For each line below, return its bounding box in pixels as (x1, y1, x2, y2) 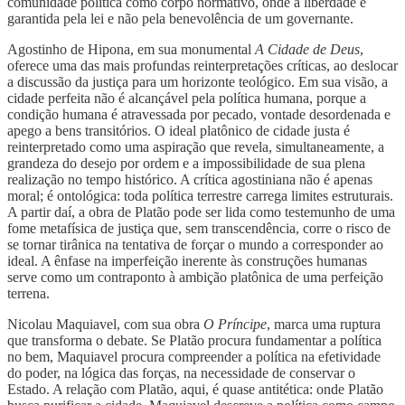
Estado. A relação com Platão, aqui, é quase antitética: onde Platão (7, 381, 383, 397)
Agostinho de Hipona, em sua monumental (7, 41, 255, 57)
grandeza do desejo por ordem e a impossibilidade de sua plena (7, 155, 365, 171)
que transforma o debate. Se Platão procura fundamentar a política (7, 332, 381, 348)
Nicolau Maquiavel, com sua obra (7, 316, 203, 332)
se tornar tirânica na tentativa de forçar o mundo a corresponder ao (7, 236, 383, 252)
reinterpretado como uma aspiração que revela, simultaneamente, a (7, 138, 384, 155)
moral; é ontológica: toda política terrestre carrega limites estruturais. (7, 187, 393, 203)
